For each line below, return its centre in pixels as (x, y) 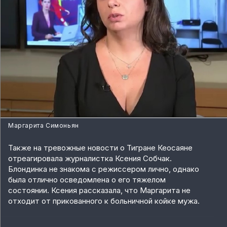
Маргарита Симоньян (44, 126)
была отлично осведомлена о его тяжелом (87, 180)
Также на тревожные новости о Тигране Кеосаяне (100, 148)
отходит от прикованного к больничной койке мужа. (104, 201)
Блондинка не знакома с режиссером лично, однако (104, 169)
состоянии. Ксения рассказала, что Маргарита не (99, 191)
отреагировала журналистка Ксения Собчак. (90, 159)
